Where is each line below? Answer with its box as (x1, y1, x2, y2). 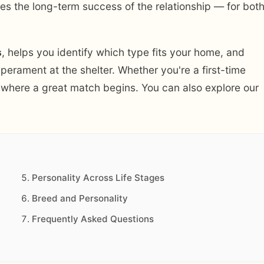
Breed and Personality (32, 192, 128, 204)
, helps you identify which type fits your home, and (2, 46, 245, 59)
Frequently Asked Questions (32, 213, 154, 225)
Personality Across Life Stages (32, 171, 165, 183)
